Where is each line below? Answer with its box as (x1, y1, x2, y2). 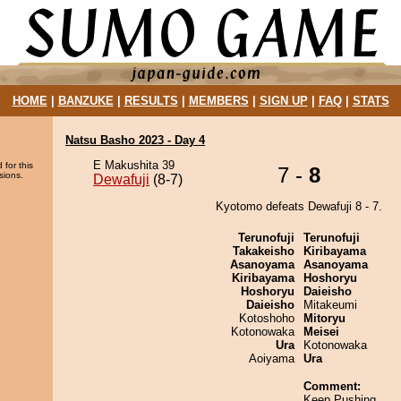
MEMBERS (188, 94, 249, 107)
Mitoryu (303, 311, 346, 325)
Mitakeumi (303, 298, 357, 311)
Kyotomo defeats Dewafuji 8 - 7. (216, 200, 382, 213)
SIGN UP (259, 94, 308, 107)
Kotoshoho (239, 311, 294, 325)
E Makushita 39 (93, 158, 175, 172)
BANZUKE (57, 94, 114, 107)
